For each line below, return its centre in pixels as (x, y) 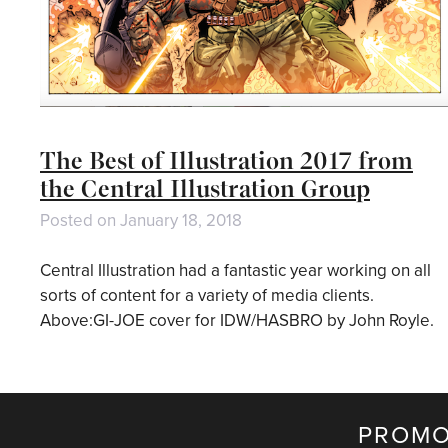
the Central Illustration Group (205, 188)
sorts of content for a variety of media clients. (207, 296)
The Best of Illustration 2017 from (226, 160)
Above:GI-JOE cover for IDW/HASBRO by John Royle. (237, 321)
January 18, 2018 (181, 220)
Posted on (80, 220)
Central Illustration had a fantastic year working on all (235, 271)
